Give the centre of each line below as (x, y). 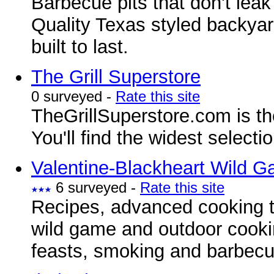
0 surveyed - (73, 96)
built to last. (80, 47)
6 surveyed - (96, 187)
